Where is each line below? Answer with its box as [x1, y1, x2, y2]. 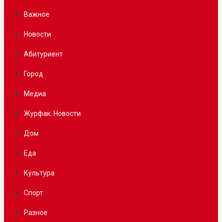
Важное [24, 10, 50, 18]
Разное [24, 209, 48, 217]
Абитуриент [24, 50, 63, 58]
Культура [24, 169, 55, 177]
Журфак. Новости [24, 110, 81, 117]
